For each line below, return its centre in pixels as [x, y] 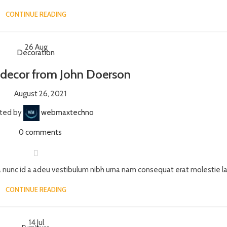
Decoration [36, 53]
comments [44, 132]
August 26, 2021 [41, 94]
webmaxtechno [68, 112]
